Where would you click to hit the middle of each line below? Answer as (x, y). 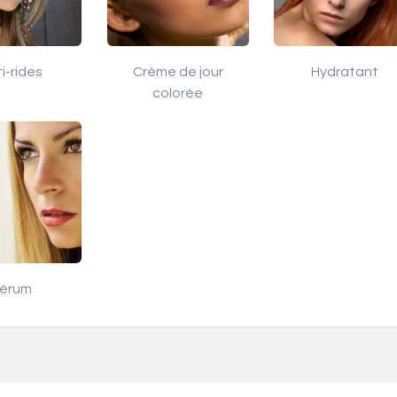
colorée (178, 93)
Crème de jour (178, 72)
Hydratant (345, 72)
